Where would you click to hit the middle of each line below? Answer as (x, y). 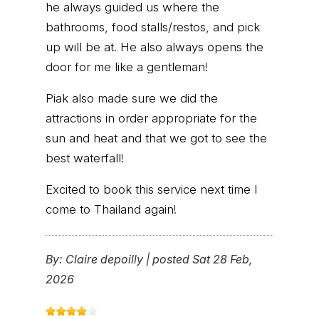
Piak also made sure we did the (132, 98)
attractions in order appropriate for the (151, 118)
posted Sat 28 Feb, (202, 260)
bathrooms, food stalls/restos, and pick (153, 27)
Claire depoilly (104, 260)
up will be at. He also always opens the (155, 47)
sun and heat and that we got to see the (156, 138)
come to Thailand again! (111, 209)
